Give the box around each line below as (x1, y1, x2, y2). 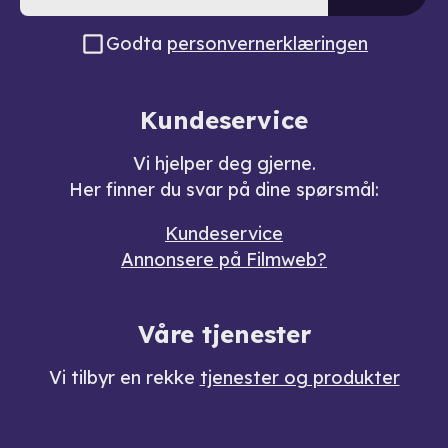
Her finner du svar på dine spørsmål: (69, 178, 379, 202)
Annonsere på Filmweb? (121, 248, 327, 272)
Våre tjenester (137, 319, 311, 350)
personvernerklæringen (167, 32, 368, 56)
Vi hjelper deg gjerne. (132, 152, 316, 176)
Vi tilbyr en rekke (48, 366, 200, 390)
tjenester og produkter (199, 366, 400, 390)
